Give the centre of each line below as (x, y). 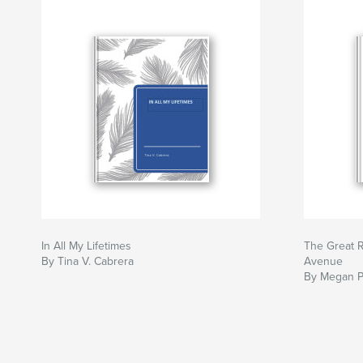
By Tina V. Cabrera (88, 262)
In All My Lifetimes (86, 246)
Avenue (323, 262)
